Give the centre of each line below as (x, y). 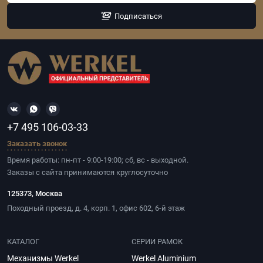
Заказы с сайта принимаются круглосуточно (87, 172)
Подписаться (138, 16)
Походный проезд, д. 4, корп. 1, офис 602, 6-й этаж (96, 208)
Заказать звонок (37, 144)
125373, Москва (35, 193)
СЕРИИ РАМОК (157, 242)
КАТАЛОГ (23, 242)
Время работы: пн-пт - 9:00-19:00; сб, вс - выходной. (98, 160)
